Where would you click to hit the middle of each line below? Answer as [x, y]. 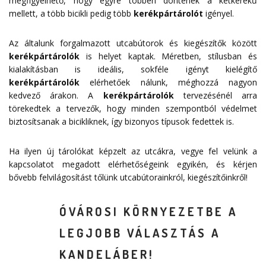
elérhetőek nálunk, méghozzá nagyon [168, 83]
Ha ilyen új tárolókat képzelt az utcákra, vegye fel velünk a [133, 151]
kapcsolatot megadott [59, 164]
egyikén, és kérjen [213, 164]
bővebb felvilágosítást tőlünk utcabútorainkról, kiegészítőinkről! [128, 178]
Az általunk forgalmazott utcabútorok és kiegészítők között [133, 43]
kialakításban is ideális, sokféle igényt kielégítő [133, 69]
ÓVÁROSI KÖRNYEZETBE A [148, 212]
